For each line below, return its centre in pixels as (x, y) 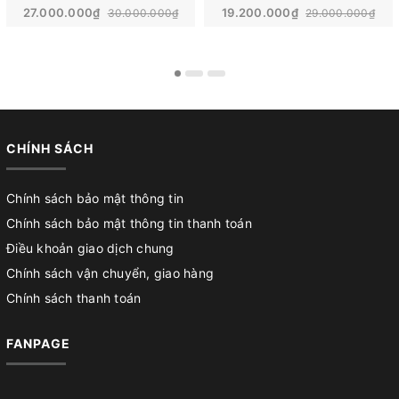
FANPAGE (38, 344)
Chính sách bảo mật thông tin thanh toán (129, 224)
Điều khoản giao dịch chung (90, 248)
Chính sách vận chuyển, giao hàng (110, 273)
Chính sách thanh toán (74, 298)
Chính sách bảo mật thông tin (95, 199)
